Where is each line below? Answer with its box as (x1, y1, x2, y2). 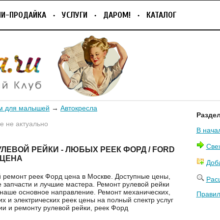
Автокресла (60, 104, 97, 112)
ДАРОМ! (103, 10, 131, 20)
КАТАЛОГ (146, 10, 176, 20)
